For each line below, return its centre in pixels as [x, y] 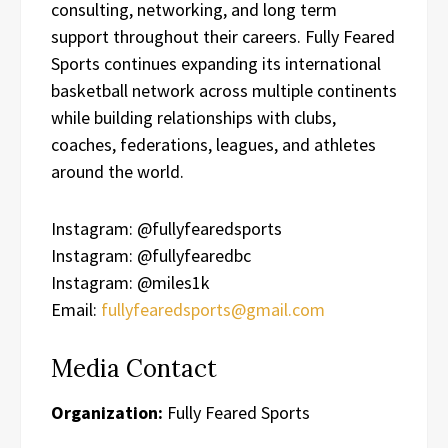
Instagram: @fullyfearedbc [151, 255]
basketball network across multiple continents [224, 90]
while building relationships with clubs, [193, 117]
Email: [76, 309]
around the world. [117, 171]
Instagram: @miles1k [130, 282]
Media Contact [134, 368]
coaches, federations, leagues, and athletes [213, 144]
